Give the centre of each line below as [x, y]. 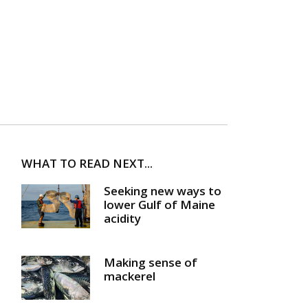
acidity [122, 219]
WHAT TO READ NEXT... [87, 164]
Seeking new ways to [163, 191]
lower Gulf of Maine [159, 205]
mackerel [130, 276]
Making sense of [151, 262]
